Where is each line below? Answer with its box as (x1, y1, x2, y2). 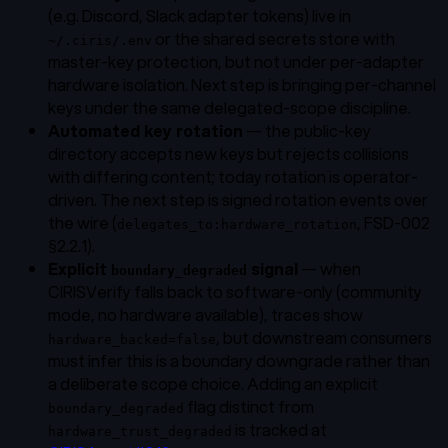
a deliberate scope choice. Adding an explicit (48, 371, 378, 395)
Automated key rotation (48, 118, 243, 142)
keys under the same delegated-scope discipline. (48, 95, 411, 119)
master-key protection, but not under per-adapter (48, 49, 424, 73)
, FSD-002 (357, 210, 430, 234)
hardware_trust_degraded (48, 423, 232, 439)
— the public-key (243, 118, 371, 142)
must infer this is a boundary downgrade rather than (48, 348, 430, 372)
